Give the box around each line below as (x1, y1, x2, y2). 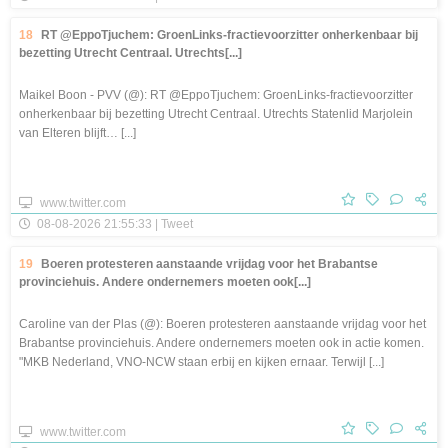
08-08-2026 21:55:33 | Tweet (34, 217, 193, 231)
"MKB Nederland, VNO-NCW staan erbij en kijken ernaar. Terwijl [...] (19, 354, 384, 369)
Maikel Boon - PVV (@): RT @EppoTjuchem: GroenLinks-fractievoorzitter (19, 88, 413, 103)
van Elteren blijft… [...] (19, 126, 136, 141)
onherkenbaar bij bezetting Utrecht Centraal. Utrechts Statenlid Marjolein (19, 107, 413, 122)
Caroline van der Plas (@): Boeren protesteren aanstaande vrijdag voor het (19, 316, 426, 331)
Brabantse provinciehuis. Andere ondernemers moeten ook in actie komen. (19, 335, 424, 350)
